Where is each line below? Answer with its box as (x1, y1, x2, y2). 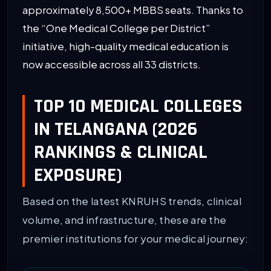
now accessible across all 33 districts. (22, 58, 201, 71)
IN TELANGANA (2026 (34, 117, 197, 142)
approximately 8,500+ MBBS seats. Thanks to (22, 4, 243, 17)
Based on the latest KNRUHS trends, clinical (22, 194, 241, 208)
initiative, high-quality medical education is (22, 40, 229, 53)
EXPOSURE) (34, 163, 122, 188)
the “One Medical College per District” (22, 22, 211, 35)
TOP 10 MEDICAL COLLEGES (34, 94, 243, 119)
